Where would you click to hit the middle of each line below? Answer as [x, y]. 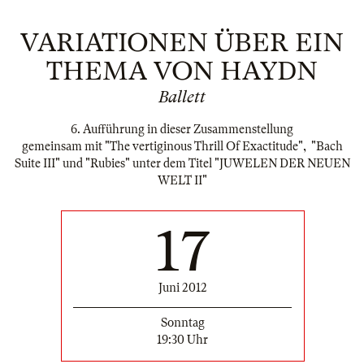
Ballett [182, 97]
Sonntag [182, 323]
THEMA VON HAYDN [182, 71]
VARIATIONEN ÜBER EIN [182, 43]
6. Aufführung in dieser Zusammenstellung [182, 130]
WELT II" [182, 181]
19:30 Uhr [182, 340]
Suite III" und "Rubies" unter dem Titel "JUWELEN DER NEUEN [182, 164]
